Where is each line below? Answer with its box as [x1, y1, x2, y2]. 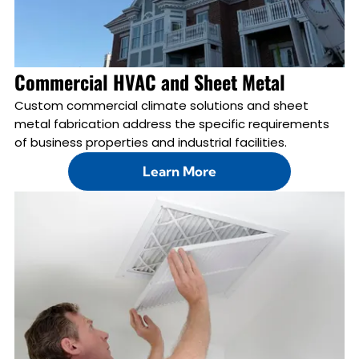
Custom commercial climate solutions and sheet [14, 96, 309, 114]
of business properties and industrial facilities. [14, 133, 287, 151]
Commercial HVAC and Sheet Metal [14, 67, 285, 96]
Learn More [142, 163, 216, 180]
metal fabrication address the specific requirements [14, 115, 329, 132]
